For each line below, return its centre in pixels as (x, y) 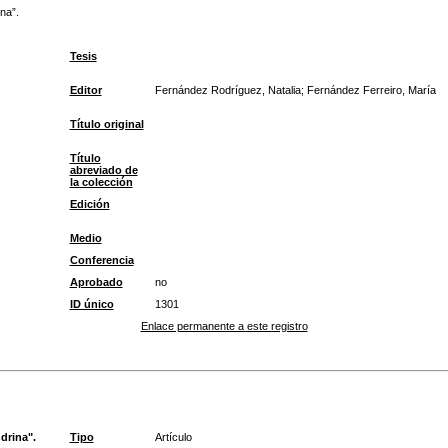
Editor (85, 90)
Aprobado (96, 282)
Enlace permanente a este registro (224, 326)
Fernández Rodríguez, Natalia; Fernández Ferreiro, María (295, 90)
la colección (101, 182)
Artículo (173, 437)
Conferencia (101, 260)
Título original (106, 124)
